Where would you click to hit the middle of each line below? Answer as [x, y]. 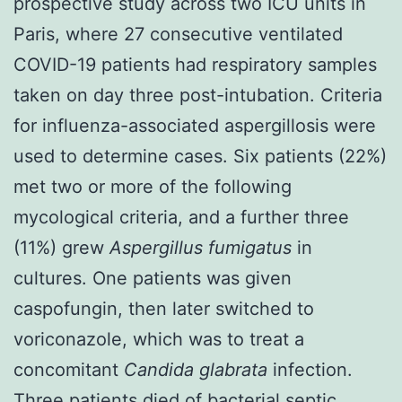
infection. [310, 369]
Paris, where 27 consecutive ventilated [178, 34]
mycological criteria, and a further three [181, 217]
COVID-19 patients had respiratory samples [195, 64]
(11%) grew [59, 247]
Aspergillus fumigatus [198, 247]
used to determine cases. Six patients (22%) [200, 156]
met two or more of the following [153, 186]
